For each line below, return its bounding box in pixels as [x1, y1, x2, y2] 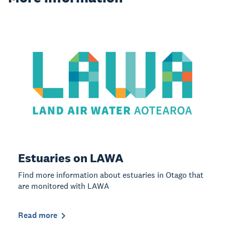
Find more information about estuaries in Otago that [18, 170, 203, 181]
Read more [18, 210, 57, 221]
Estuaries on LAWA [18, 150, 124, 166]
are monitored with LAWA [18, 181, 109, 192]
